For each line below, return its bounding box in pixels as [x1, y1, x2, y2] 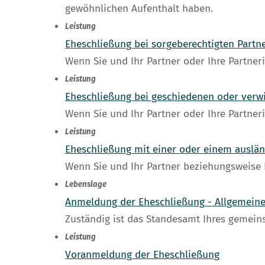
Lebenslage [65, 180, 106, 190]
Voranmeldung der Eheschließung [65, 248, 219, 261]
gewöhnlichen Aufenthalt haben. [65, 2, 213, 15]
